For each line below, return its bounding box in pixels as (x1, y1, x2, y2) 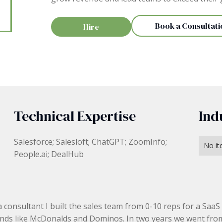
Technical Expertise (14, 107, 136, 125)
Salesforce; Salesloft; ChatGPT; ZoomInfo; (14, 136, 167, 147)
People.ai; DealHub (14, 149, 84, 160)
